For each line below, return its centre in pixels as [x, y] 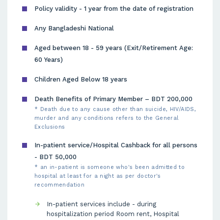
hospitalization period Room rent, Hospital [113, 214]
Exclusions [50, 127]
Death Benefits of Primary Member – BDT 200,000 [113, 99]
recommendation [59, 185]
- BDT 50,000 [55, 157]
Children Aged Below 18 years [81, 79]
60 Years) [49, 60]
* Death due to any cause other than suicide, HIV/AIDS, [115, 109]
